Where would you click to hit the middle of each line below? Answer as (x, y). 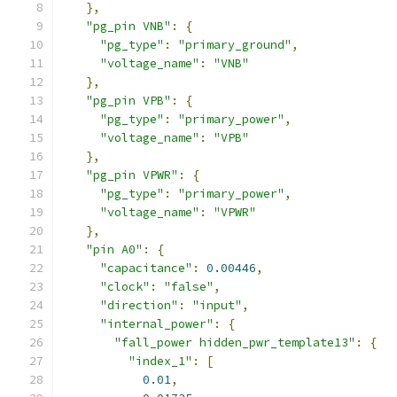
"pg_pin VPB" (128, 101)
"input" (217, 305)
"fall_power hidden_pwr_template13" (235, 343)
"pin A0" (114, 249)
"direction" (139, 305)
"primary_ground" (235, 45)
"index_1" (160, 361)
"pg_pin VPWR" (132, 175)
